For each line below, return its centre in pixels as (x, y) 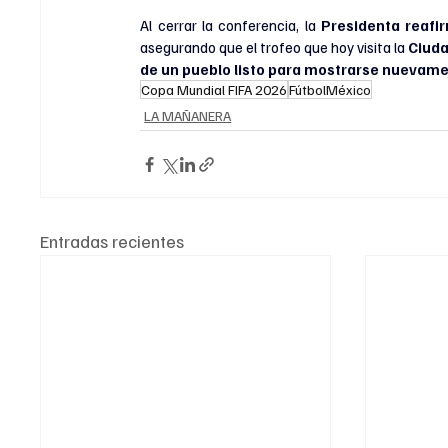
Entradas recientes (112, 241)
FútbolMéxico (330, 89)
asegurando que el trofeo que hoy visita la (274, 47)
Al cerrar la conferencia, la (228, 25)
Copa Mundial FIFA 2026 (214, 89)
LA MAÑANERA (188, 115)
